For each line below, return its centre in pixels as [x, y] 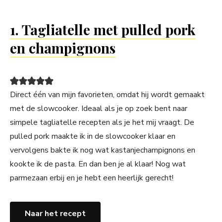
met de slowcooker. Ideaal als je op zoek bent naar [99, 109]
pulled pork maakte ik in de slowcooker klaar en [93, 137]
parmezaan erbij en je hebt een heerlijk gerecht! [92, 178]
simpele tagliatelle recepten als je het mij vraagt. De [102, 123]
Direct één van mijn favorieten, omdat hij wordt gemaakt [107, 95]
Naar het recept [55, 214]
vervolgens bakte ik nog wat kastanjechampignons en [103, 150]
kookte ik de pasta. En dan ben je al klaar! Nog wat [98, 164]
